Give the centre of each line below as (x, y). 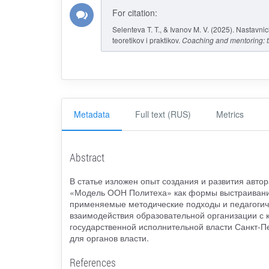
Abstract (87, 157)
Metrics (230, 114)
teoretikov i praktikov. (147, 40)
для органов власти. (109, 237)
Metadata (92, 114)
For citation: (134, 12)
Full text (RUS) (163, 114)
